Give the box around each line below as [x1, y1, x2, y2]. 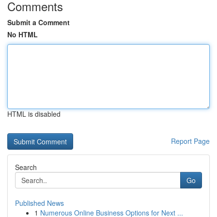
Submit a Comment [7, 17, 70, 27]
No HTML [7, 30, 38, 39]
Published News [15, 198, 64, 208]
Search [15, 162, 37, 172]
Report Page [171, 136, 210, 146]
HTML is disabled [7, 109, 61, 119]
